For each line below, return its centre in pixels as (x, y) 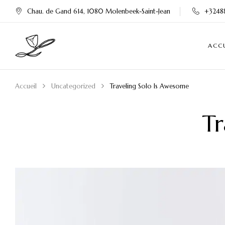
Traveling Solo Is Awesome (149, 86)
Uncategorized (73, 86)
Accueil (26, 86)
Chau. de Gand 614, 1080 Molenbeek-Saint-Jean (99, 11)
